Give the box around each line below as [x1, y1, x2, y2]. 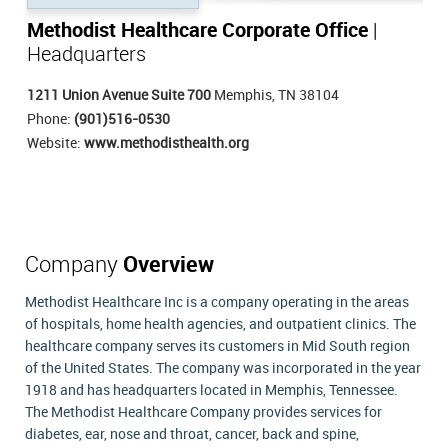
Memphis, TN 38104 [211, 88, 339, 104]
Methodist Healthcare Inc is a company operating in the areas [25, 295, 409, 311]
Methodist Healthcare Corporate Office [27, 20, 368, 43]
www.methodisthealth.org [84, 136, 249, 152]
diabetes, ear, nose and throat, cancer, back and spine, [25, 427, 359, 443]
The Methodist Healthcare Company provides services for [25, 405, 382, 421]
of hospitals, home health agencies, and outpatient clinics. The [25, 317, 416, 333]
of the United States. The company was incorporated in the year [25, 361, 421, 377]
